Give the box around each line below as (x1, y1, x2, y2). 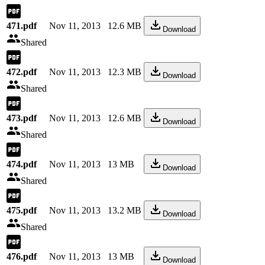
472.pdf (7, 67, 37, 77)
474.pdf (7, 159, 37, 169)
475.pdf (7, 205, 37, 215)
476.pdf (7, 251, 37, 261)
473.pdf (7, 113, 37, 123)
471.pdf (7, 21, 37, 31)
